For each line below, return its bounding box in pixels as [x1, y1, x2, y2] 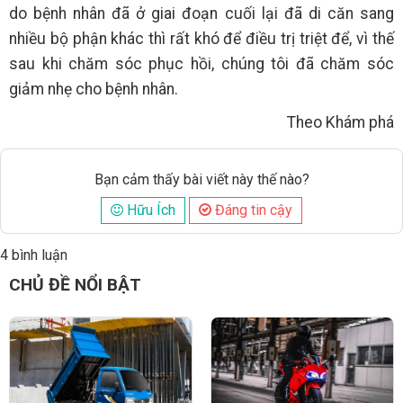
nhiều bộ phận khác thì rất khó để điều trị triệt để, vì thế [9, 30, 394, 49]
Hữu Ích [123, 201, 175, 219]
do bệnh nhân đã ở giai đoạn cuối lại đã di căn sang [9, 4, 394, 23]
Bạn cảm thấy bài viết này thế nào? [94, 171, 309, 189]
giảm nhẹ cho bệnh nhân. [9, 80, 178, 99]
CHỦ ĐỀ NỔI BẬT [9, 359, 141, 381]
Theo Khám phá [287, 113, 394, 132]
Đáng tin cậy [211, 201, 292, 219]
